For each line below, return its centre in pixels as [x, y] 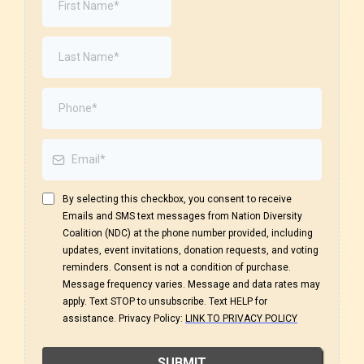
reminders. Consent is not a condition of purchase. [177, 267]
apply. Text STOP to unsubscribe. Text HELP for [165, 301]
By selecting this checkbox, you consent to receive [177, 199]
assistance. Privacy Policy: [124, 318]
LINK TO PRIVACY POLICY [241, 318]
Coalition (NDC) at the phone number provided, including [188, 233]
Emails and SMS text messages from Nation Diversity [182, 216]
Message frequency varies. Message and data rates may [191, 284]
